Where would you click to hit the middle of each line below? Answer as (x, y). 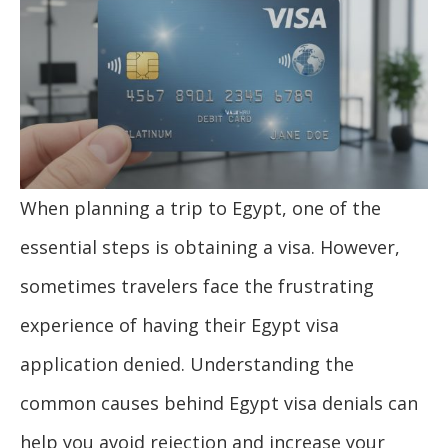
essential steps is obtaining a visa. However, (210, 246)
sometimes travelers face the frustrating (197, 285)
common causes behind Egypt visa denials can (219, 402)
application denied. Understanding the (187, 363)
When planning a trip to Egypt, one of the (200, 207)
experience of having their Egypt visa (179, 324)
